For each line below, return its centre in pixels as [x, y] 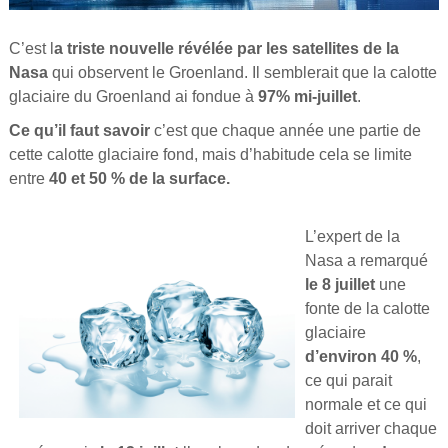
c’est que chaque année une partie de [285, 130]
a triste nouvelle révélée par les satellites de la [226, 48]
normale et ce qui [365, 404]
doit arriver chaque [370, 428]
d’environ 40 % [360, 356]
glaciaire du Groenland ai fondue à [131, 96]
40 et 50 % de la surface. [139, 178]
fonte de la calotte [367, 308]
